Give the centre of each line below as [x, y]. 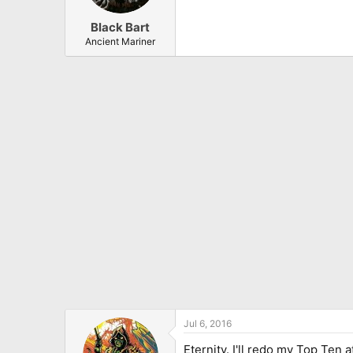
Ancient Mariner [120, 42]
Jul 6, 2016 [208, 324]
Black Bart [120, 28]
